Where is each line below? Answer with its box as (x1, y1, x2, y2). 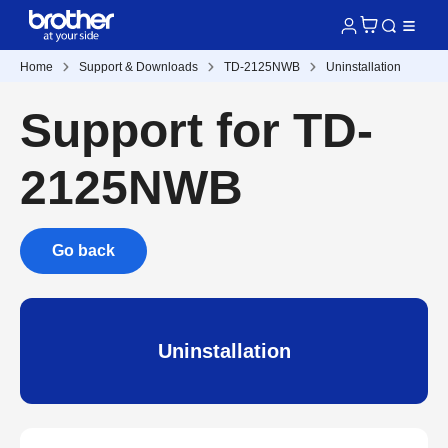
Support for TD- (20, 104, 373, 157)
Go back (52, 242, 115, 259)
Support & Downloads (79, 60, 198, 74)
